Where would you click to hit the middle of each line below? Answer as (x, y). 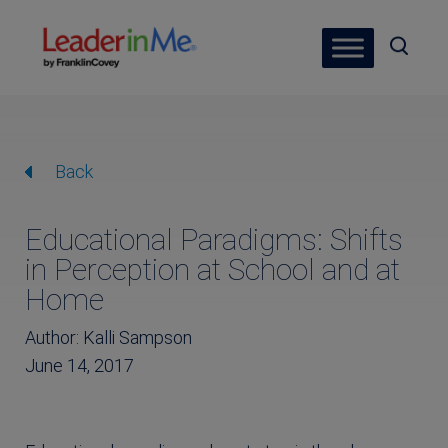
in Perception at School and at (212, 269)
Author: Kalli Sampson (108, 337)
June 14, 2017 (79, 365)
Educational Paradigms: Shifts (214, 239)
